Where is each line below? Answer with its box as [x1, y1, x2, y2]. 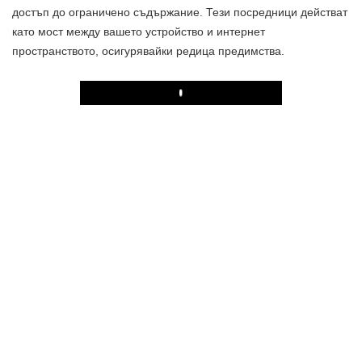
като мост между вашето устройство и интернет [12, 25, 265, 38]
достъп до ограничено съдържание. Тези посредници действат [12, 6, 347, 19]
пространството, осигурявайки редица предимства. [12, 44, 284, 57]
